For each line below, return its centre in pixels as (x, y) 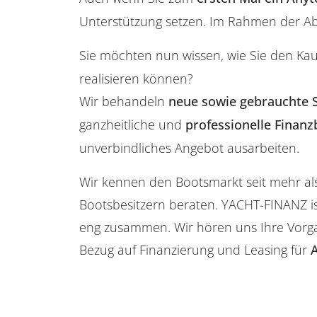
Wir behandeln (124, 102)
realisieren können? (136, 79)
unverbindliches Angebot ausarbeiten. (189, 148)
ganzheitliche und (132, 125)
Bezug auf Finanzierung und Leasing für (195, 250)
